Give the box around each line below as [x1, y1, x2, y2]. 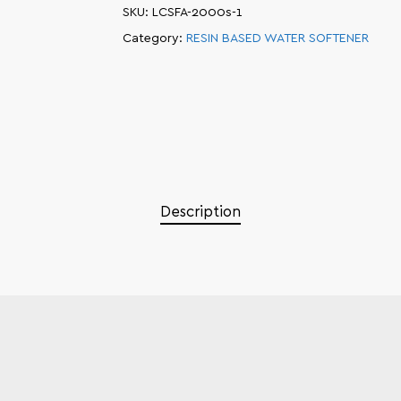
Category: [122, 32, 186, 46]
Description [160, 204, 241, 220]
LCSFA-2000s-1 [151, 6, 243, 20]
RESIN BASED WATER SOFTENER [185, 32, 369, 46]
